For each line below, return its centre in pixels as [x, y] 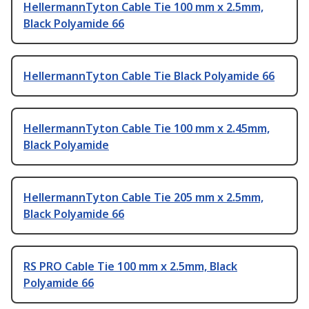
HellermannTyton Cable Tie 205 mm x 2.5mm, [143, 198]
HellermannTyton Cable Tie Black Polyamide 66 [149, 76]
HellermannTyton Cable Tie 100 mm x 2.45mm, [147, 129]
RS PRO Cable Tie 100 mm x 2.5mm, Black [130, 267]
